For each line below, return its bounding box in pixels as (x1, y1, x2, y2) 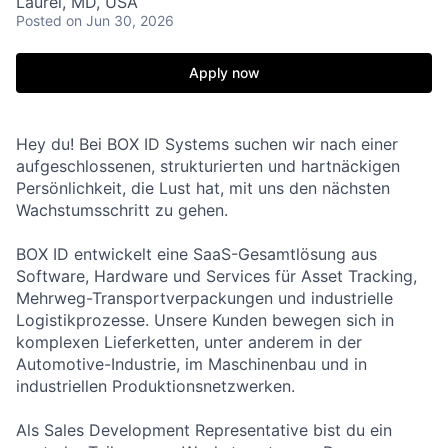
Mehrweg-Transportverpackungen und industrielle (16, 288, 393, 309)
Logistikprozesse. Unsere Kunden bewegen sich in (16, 310, 394, 331)
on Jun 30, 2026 (66, 12, 174, 30)
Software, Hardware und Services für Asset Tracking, (16, 266, 417, 287)
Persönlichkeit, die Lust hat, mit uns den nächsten (16, 178, 390, 199)
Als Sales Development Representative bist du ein (16, 420, 392, 441)
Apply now (188, 64, 260, 82)
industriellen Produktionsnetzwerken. (16, 376, 295, 397)
